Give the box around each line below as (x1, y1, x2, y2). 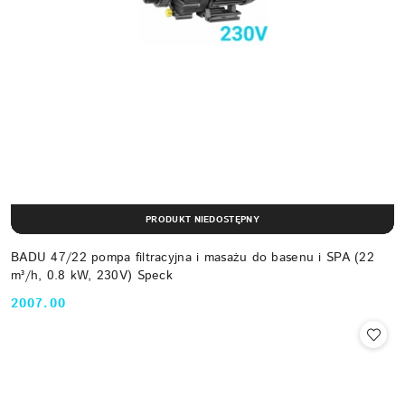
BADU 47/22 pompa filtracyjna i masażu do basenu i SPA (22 (11, 249, 374, 268)
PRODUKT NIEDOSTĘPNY (146, 212, 259, 226)
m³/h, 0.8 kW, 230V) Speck (11, 267, 173, 286)
